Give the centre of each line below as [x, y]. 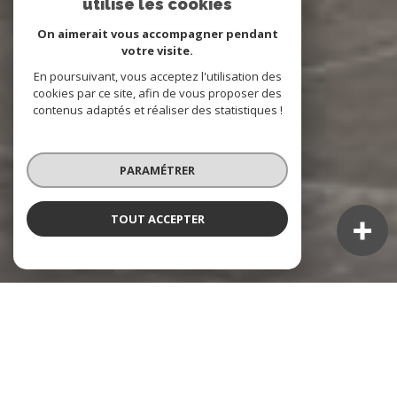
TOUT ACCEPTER [157, 218]
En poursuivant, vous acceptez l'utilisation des [157, 76]
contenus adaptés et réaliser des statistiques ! [157, 110]
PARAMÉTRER [157, 170]
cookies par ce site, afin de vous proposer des [157, 93]
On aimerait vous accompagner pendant [157, 34]
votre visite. [157, 51]
